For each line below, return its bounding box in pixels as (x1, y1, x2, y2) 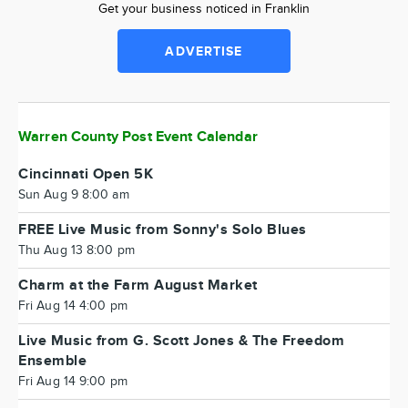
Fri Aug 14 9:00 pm (18, 374, 127, 389)
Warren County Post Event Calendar (18, 128, 258, 146)
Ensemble (18, 352, 87, 370)
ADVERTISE (165, 44, 243, 59)
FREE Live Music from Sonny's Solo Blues (18, 221, 307, 239)
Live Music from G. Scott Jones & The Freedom (18, 332, 344, 350)
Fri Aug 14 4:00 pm (18, 299, 127, 313)
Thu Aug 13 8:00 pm (18, 243, 135, 258)
